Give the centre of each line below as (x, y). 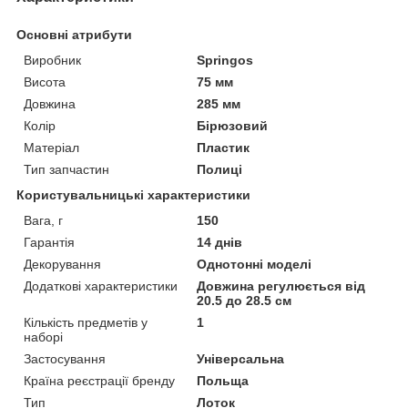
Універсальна (241, 358)
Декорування (62, 264)
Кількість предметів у (86, 322)
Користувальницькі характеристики (133, 194)
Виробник (52, 60)
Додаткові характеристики (101, 286)
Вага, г (43, 220)
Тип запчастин (66, 169)
